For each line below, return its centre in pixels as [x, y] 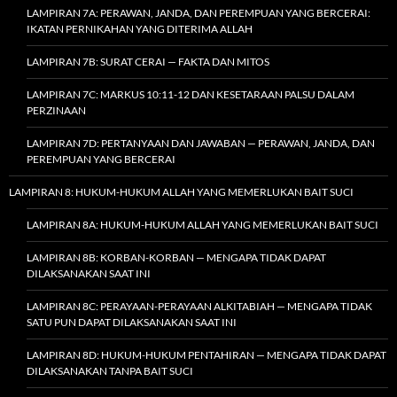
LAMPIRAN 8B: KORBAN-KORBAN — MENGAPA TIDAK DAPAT [176, 257]
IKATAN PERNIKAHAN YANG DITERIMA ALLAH [140, 28]
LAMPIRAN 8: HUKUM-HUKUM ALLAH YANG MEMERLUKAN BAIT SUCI [181, 191]
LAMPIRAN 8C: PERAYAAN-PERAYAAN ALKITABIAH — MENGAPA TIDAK [199, 306]
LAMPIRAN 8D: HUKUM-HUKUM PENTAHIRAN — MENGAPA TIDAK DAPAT [206, 354]
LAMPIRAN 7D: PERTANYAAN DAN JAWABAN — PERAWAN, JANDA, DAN [201, 143]
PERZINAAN [56, 110]
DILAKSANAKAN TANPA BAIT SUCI [110, 370]
